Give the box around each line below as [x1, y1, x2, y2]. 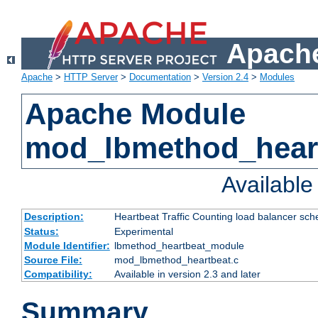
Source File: [23, 254, 82, 266]
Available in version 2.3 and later [114, 268, 261, 280]
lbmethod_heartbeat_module [114, 240, 244, 252]
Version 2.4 [202, 72, 248, 83]
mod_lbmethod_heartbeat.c [114, 254, 238, 266]
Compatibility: [23, 268, 92, 280]
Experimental [114, 226, 173, 238]
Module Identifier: [23, 240, 110, 252]
